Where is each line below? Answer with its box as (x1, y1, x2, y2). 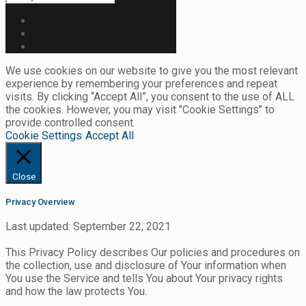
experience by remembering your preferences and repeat (5, 76, 277, 90)
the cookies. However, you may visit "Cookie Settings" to (5, 102, 275, 116)
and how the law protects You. (5, 285, 147, 298)
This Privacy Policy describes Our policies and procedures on (5, 246, 300, 260)
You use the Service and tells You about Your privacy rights (5, 272, 283, 286)
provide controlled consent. (5, 115, 135, 129)
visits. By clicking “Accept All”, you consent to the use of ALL (5, 89, 294, 103)
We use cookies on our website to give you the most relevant (5, 64, 298, 77)
